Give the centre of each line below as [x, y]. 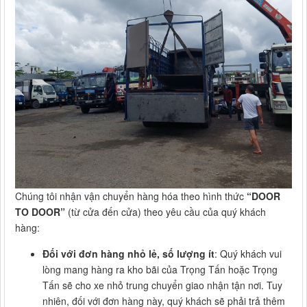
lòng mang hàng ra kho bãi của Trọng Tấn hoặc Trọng [160, 270]
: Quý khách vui [248, 254]
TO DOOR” [40, 212]
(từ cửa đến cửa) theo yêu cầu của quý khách [165, 212]
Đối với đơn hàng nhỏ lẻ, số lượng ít [128, 254]
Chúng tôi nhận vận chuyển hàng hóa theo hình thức [131, 196]
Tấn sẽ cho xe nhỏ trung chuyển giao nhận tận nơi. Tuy [162, 285]
